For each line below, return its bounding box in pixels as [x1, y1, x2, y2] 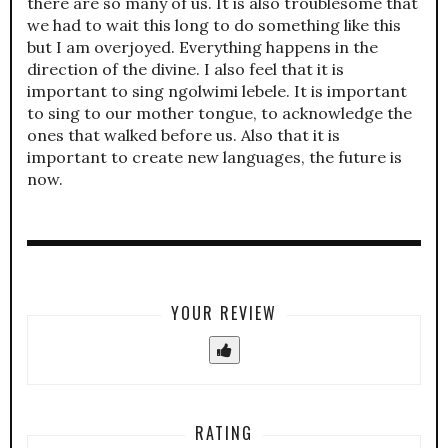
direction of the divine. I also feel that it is [27, 59, 344, 80]
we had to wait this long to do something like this [27, 15, 401, 36]
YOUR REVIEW [171, 301, 277, 326]
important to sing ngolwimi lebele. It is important [27, 81, 407, 102]
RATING [195, 421, 253, 446]
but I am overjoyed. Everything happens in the [27, 37, 378, 58]
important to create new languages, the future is [27, 147, 402, 168]
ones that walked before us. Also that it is [27, 125, 340, 146]
